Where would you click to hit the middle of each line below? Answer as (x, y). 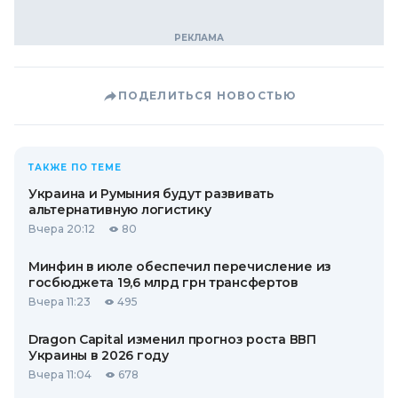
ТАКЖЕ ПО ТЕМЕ (75, 167)
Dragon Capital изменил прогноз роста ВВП (172, 339)
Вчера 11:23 (60, 302)
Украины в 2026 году (99, 355)
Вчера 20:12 (62, 229)
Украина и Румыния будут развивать (151, 194)
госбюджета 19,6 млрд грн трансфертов (163, 283)
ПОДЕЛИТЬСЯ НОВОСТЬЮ (207, 96)
